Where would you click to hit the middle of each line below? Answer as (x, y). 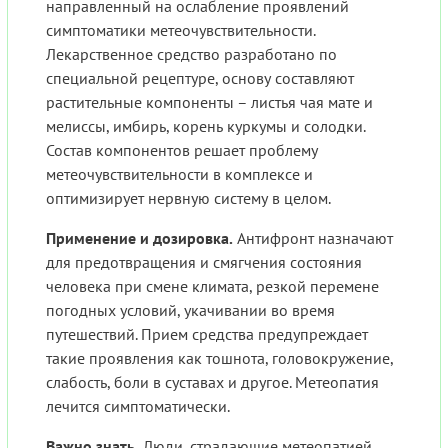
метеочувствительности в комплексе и (179, 174)
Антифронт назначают (313, 238)
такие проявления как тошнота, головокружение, (219, 358)
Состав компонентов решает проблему (182, 150)
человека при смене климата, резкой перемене (212, 286)
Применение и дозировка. (139, 238)
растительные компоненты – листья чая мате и (209, 102)
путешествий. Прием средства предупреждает (207, 334)
